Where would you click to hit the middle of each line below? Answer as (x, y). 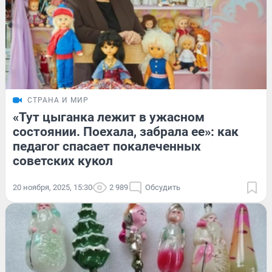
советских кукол (63, 161)
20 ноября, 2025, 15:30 (53, 187)
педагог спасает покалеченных (107, 146)
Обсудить (163, 187)
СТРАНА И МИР (58, 100)
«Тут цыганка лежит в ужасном (109, 117)
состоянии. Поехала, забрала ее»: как (126, 131)
